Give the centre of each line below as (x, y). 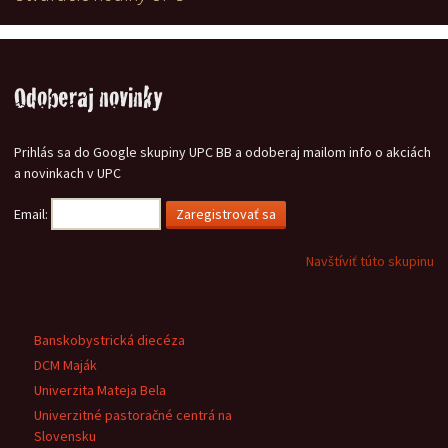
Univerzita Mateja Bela (100, 389)
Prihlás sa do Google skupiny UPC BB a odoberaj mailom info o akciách (222, 151)
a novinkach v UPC (67, 172)
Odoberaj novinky (88, 96)
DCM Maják (65, 364)
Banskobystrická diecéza (109, 339)
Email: (31, 213)
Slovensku (65, 435)
